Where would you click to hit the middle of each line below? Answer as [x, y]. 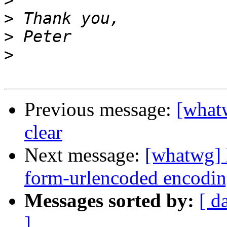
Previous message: [100, 109]
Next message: [85, 155]
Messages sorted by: [109, 201]
